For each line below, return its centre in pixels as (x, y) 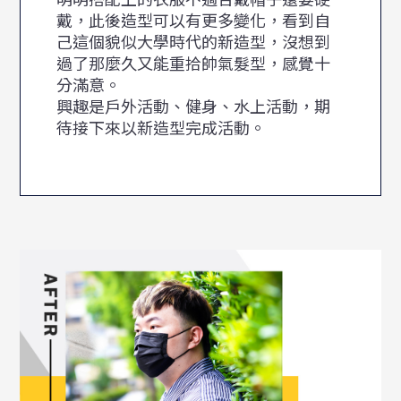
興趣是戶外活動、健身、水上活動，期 (194, 106)
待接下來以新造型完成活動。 (162, 128)
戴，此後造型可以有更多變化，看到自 (194, 20)
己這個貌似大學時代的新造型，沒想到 (194, 42)
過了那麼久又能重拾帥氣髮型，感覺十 (194, 63)
